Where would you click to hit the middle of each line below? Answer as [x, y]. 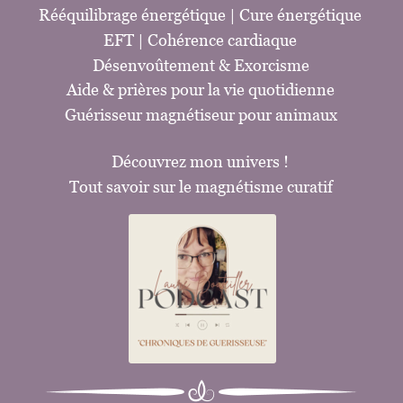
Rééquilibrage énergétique [133, 15]
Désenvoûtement [155, 65]
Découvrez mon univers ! [201, 161]
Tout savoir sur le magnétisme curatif [201, 186]
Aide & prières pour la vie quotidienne [201, 90]
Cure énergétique [301, 15]
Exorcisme [271, 65]
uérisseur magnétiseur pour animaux [206, 114]
